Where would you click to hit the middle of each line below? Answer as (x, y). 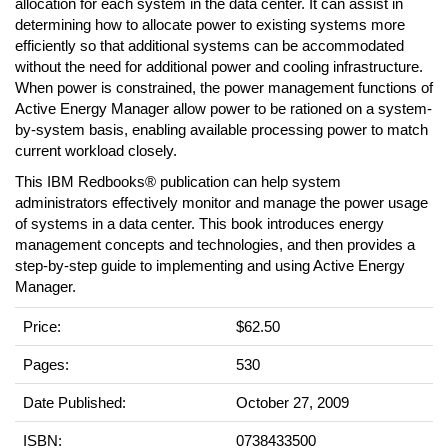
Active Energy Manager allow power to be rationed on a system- (223, 108)
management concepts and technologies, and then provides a (215, 244)
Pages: (46, 364)
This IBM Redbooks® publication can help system (178, 181)
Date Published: (74, 402)
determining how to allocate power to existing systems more (210, 24)
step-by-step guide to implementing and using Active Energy (210, 265)
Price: (42, 326)
